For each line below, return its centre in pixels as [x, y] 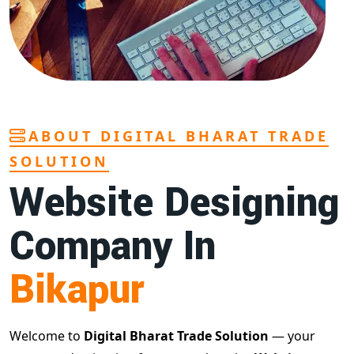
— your [292, 336]
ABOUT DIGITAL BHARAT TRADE [179, 136]
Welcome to [47, 336]
